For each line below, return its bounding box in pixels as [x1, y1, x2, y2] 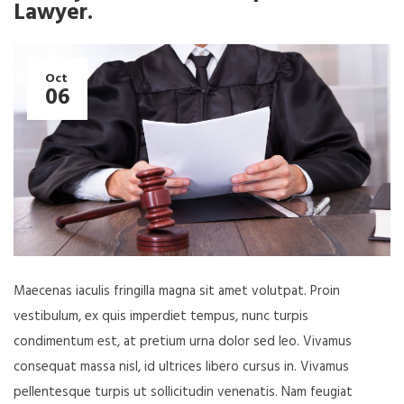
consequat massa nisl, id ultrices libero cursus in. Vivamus [14, 355, 349, 378]
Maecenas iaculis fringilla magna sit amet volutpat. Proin [14, 280, 340, 302]
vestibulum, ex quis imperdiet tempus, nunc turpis [14, 305, 308, 327]
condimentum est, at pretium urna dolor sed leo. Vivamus [14, 330, 352, 353]
